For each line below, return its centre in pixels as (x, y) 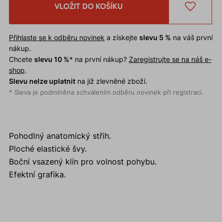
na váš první (192, 38)
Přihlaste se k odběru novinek (56, 38)
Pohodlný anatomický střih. (60, 136)
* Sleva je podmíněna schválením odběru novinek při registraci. (106, 93)
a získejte (122, 38)
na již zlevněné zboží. (111, 81)
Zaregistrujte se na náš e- (170, 59)
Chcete (21, 59)
